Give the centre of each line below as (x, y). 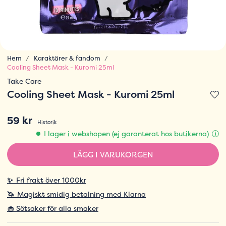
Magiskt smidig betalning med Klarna (81, 194)
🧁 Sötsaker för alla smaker (53, 208)
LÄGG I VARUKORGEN (113, 154)
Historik (47, 122)
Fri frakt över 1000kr (51, 180)
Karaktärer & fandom (67, 58)
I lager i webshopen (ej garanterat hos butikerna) (126, 134)
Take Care (24, 81)
